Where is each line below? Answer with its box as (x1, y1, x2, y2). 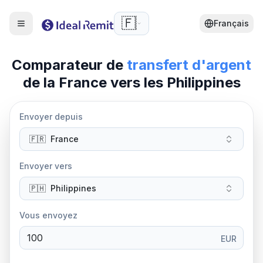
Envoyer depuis (19, 112, 83, 122)
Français (214, 18, 249, 28)
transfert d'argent (127, 56, 251, 73)
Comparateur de (12, 56, 127, 73)
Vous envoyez (19, 210, 77, 220)
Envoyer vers (19, 161, 72, 171)
